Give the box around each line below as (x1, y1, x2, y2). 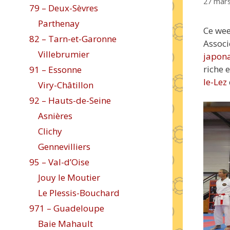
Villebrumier (38, 48, 89, 60)
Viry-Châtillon (38, 79, 93, 91)
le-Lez (203, 76, 227, 88)
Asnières (38, 110, 72, 122)
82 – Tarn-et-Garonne (29, 33, 117, 45)
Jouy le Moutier (38, 171, 100, 183)
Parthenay (38, 17, 80, 29)
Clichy (38, 125, 62, 137)
